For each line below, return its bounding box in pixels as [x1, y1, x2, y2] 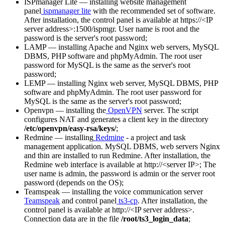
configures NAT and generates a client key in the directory [24, 115, 208, 124]
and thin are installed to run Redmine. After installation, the [24, 151, 210, 160]
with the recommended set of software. [91, 7, 215, 16]
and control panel [60, 196, 117, 205]
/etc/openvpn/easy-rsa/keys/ [24, 124, 116, 133]
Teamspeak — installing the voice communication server [24, 187, 203, 196]
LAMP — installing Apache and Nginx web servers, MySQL [24, 43, 218, 52]
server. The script [142, 106, 198, 115]
